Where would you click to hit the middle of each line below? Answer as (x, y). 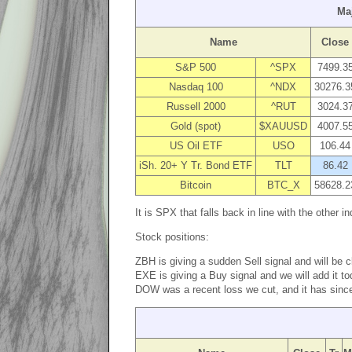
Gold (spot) (196, 126)
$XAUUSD (283, 126)
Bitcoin (196, 185)
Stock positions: (172, 237)
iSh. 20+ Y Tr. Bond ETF (196, 165)
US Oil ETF (196, 146)
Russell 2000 (196, 106)
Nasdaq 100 (196, 87)
